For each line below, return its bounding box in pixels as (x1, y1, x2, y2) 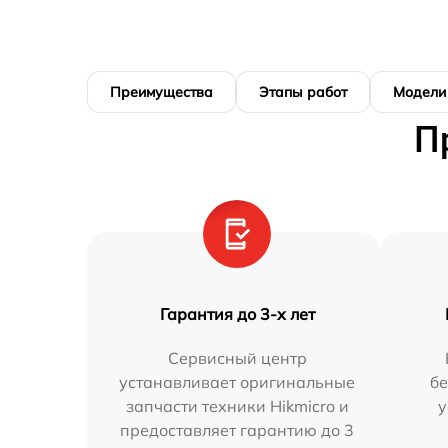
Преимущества (110, 82, 213, 101)
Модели (393, 82, 446, 101)
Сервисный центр (167, 347, 307, 368)
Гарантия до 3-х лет (159, 303, 315, 324)
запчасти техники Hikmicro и (125, 395, 349, 416)
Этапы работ (259, 82, 347, 101)
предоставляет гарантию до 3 (120, 419, 355, 440)
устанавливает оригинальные (119, 371, 356, 392)
